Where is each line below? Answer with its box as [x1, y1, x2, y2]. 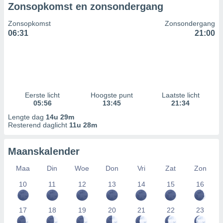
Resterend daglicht [8, 121, 69, 129]
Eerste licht [25, 91, 60, 99]
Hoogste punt [90, 91, 133, 99]
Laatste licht [161, 91, 200, 99]
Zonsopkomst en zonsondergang [8, 1, 163, 12]
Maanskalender [8, 146, 80, 157]
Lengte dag [8, 113, 46, 121]
